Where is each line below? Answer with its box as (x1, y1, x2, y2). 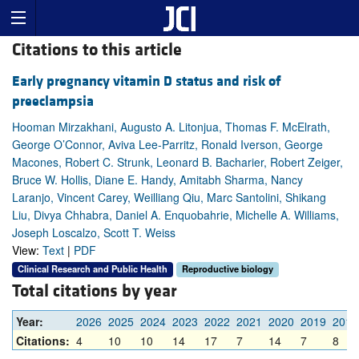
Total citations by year (12, 280, 177, 303)
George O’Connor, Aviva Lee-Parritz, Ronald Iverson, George (12, 136, 323, 153)
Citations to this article (12, 39, 182, 62)
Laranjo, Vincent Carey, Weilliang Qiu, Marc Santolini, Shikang (12, 189, 326, 206)
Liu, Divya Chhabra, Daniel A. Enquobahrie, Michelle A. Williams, (12, 207, 339, 224)
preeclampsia (12, 92, 94, 111)
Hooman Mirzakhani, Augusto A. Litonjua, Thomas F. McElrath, (12, 119, 330, 135)
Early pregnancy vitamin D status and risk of (12, 72, 281, 91)
